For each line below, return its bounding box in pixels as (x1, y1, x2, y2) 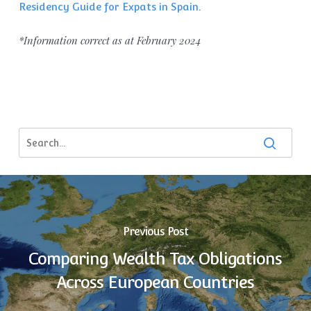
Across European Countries (56, 272, 255, 293)
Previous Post (122, 225, 188, 239)
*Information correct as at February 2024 (18, 33, 201, 48)
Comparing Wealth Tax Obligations (28, 249, 283, 269)
